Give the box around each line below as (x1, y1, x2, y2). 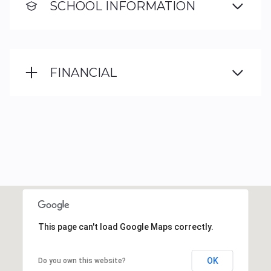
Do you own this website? (38, 256, 126, 265)
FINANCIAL (50, 65, 117, 80)
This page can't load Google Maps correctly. (38, 222, 214, 232)
